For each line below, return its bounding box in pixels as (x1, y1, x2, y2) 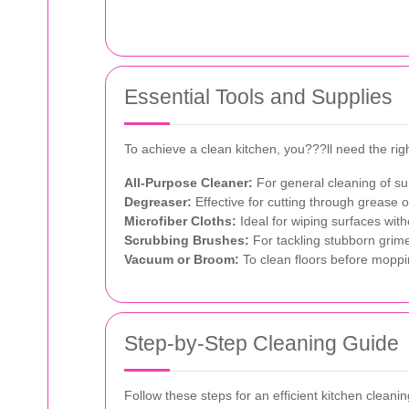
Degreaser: (124, 194, 192, 209)
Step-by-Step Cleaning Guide (124, 330, 399, 355)
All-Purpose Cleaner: (124, 174, 253, 190)
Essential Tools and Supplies (124, 84, 393, 109)
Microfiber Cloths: (124, 213, 236, 228)
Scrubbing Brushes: (124, 232, 249, 247)
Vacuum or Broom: (124, 251, 239, 267)
